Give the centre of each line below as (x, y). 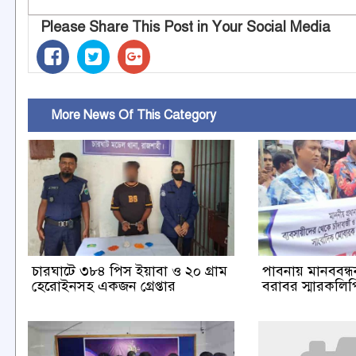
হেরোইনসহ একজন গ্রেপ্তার (104, 286)
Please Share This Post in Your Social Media (186, 27)
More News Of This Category (126, 115)
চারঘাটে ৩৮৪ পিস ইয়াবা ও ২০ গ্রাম (130, 271)
